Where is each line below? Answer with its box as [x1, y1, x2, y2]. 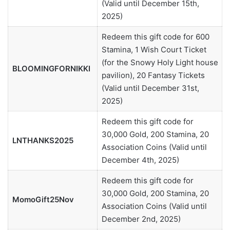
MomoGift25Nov [12, 195, 74, 205]
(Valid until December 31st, [101, 83, 199, 93]
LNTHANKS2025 [12, 136, 73, 146]
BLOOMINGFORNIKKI [12, 64, 90, 74]
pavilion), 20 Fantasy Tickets [101, 70, 205, 81]
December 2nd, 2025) [101, 214, 181, 224]
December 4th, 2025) [101, 155, 179, 165]
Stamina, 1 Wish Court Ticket [101, 45, 206, 55]
